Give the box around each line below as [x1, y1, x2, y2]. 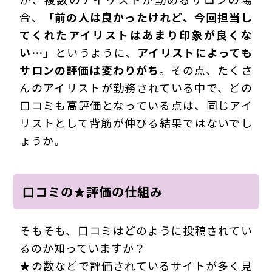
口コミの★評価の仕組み [22, 182, 163, 200]
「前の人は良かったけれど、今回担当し [42, 8, 253, 25]
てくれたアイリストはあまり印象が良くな [19, 26, 253, 42]
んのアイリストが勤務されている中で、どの [19, 79, 253, 95]
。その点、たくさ [159, 61, 253, 78]
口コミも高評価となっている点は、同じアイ [19, 97, 253, 113]
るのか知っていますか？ [19, 239, 146, 256]
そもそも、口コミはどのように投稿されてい [19, 222, 253, 238]
